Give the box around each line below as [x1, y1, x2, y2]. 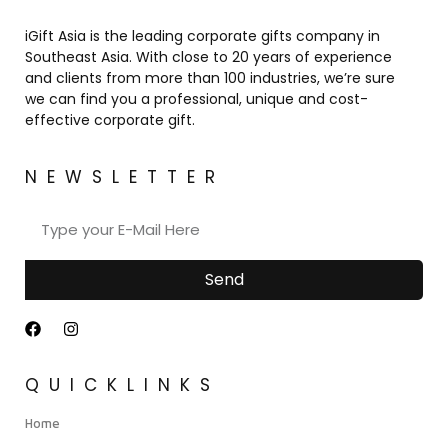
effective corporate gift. [25, 110, 195, 131]
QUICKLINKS [25, 372, 220, 397]
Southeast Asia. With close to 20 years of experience [25, 47, 392, 68]
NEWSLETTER [25, 164, 225, 189]
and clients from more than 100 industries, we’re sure [25, 68, 395, 89]
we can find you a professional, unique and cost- [25, 89, 368, 110]
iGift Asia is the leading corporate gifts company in [25, 26, 380, 47]
